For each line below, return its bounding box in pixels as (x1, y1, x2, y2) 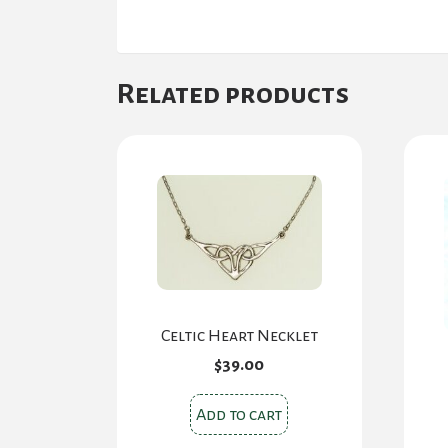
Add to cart (196, 406, 283, 425)
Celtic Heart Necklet (160, 327, 318, 346)
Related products (117, 79, 349, 110)
